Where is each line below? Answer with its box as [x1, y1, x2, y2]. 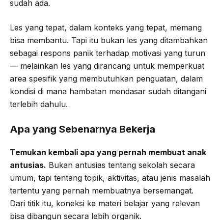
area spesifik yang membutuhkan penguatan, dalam [10, 74, 203, 84]
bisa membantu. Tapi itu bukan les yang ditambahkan [10, 35, 208, 46]
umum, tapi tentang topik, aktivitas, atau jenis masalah [10, 173, 210, 183]
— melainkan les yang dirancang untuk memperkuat [10, 61, 204, 71]
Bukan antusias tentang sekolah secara [46, 160, 195, 170]
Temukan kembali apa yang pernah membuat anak [10, 147, 206, 158]
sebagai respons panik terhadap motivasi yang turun [10, 48, 205, 58]
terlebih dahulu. [10, 99, 68, 110]
